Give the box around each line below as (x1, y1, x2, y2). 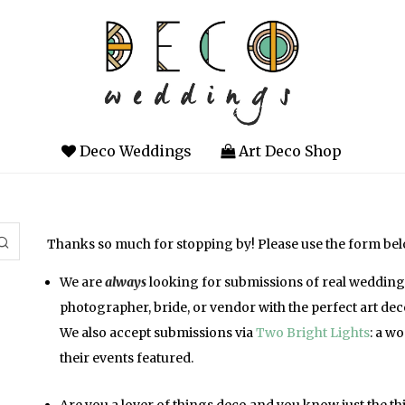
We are (59, 274, 105, 290)
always (104, 274, 146, 290)
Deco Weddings (75, 142, 192, 161)
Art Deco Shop (234, 142, 342, 161)
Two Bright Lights (255, 325, 370, 341)
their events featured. (59, 350, 193, 366)
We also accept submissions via (59, 325, 256, 341)
